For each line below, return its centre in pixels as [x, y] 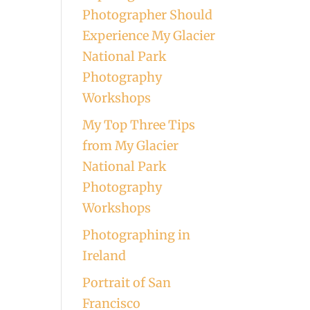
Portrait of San [127, 283]
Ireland [104, 256]
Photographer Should [148, 15]
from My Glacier [131, 146]
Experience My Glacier [149, 36]
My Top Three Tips [139, 125]
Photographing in [137, 235]
